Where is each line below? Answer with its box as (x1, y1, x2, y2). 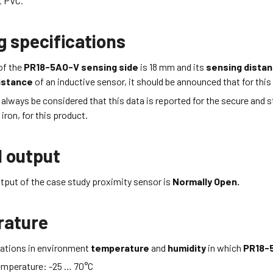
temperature (91, 241, 150, 253)
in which (206, 241, 244, 253)
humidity (168, 241, 207, 253)
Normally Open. (172, 175, 240, 187)
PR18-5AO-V (24, 61, 82, 73)
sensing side (81, 61, 139, 73)
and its (175, 61, 207, 73)
